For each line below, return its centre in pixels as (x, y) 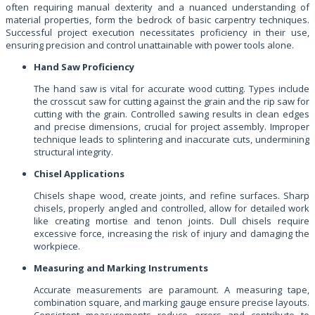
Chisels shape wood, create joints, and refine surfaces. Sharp (172, 195)
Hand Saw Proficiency (84, 66)
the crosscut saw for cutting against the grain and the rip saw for (172, 101)
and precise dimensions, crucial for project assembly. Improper (172, 126)
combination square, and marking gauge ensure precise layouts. (172, 302)
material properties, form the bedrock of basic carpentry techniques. (157, 19)
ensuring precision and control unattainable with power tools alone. (150, 45)
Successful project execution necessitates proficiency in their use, (157, 32)
